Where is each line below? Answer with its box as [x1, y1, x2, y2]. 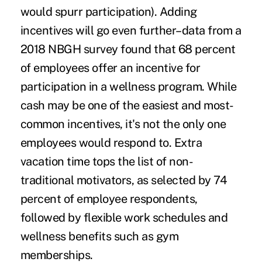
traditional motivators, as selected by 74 [20, 173, 227, 188]
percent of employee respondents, [20, 192, 198, 206]
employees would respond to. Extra [20, 136, 202, 150]
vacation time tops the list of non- [20, 154, 194, 169]
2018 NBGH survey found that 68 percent [20, 42, 236, 57]
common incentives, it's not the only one [20, 117, 226, 132]
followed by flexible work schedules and [20, 211, 228, 225]
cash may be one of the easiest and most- [20, 98, 234, 113]
